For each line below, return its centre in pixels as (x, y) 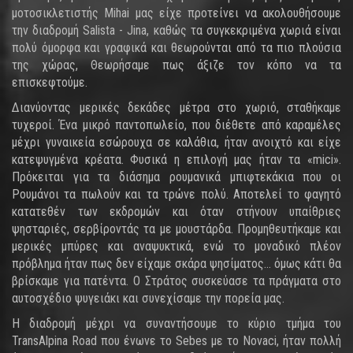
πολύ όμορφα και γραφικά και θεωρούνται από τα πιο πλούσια (176, 48)
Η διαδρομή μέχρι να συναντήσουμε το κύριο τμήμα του (176, 323)
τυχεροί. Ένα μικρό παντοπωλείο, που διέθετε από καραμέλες (176, 125)
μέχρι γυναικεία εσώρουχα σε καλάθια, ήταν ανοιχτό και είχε (176, 142)
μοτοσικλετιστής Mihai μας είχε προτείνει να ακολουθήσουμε (176, 13)
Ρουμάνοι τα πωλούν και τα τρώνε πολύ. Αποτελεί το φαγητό (176, 194)
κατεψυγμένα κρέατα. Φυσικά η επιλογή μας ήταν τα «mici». (176, 160)
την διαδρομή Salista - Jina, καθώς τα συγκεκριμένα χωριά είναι (176, 30)
